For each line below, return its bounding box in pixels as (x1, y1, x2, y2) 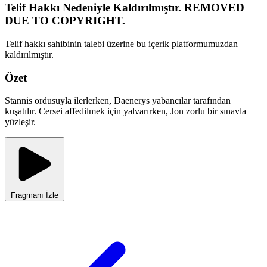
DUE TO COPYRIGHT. (5, 14, 125, 27)
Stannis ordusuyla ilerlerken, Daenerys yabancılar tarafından (5, 95, 231, 106)
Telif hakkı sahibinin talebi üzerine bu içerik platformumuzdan (5, 38, 238, 49)
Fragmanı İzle (11, 191, 58, 200)
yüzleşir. (5, 117, 36, 128)
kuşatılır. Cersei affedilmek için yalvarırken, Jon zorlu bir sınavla (5, 106, 246, 117)
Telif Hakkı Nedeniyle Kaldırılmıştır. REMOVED (5, 1, 244, 14)
